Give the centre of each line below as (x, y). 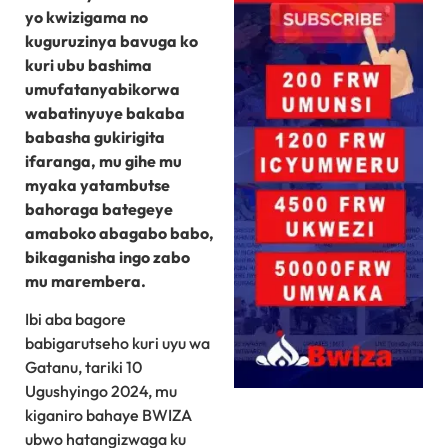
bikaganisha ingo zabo (107, 256)
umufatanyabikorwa (102, 88)
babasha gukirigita (95, 136)
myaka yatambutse (97, 184)
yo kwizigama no (86, 16)
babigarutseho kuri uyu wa (117, 343)
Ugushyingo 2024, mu (101, 391)
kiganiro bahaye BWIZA (108, 415)
